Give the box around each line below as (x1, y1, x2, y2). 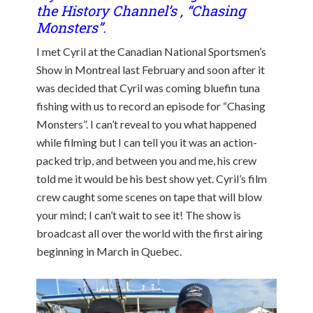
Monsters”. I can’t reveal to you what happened (36, 117, 257, 131)
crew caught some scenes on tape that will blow (36, 189, 263, 203)
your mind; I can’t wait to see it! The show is (36, 208, 242, 221)
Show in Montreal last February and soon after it (36, 62, 265, 76)
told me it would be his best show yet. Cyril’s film (36, 171, 268, 185)
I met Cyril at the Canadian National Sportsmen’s (36, 44, 267, 58)
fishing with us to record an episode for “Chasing (36, 99, 266, 112)
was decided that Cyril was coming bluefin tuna (36, 80, 261, 94)
